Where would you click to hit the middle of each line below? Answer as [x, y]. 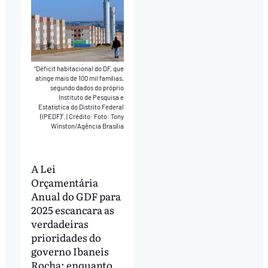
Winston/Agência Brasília [88, 126]
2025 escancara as [72, 209]
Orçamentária [64, 182]
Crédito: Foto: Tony [97, 117]
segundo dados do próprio [87, 88]
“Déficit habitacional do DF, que [79, 69]
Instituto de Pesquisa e [92, 98]
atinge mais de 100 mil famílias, [80, 78]
